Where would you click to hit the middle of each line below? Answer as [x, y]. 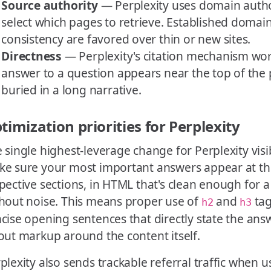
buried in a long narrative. [71, 90]
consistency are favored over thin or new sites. [126, 39]
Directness [32, 56]
